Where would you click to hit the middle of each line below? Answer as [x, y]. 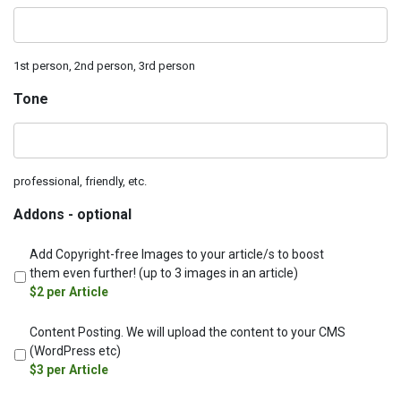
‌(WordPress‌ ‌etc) [75, 351]
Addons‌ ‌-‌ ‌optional [73, 215]
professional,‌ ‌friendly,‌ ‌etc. [80, 182]
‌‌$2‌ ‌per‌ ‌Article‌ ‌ [70, 292]
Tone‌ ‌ [33, 99]
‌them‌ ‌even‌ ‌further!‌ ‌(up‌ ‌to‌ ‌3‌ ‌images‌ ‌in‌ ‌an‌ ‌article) [164, 273]
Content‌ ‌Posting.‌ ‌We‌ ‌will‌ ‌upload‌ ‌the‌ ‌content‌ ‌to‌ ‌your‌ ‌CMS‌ [188, 333]
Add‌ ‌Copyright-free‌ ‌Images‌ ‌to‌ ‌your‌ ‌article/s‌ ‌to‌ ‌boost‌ [177, 255]
